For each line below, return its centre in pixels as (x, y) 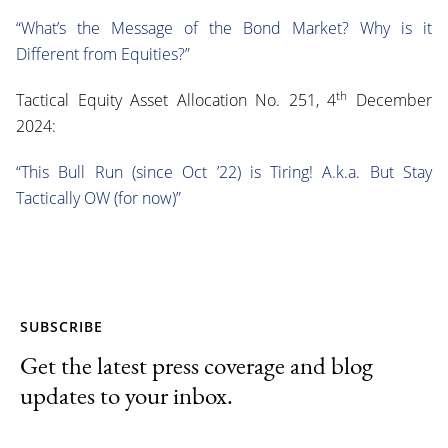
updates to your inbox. (126, 395)
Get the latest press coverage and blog (196, 365)
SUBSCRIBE (61, 327)
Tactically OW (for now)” (100, 198)
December (390, 100)
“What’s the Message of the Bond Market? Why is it (224, 28)
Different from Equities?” (105, 54)
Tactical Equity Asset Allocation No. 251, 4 (176, 100)
